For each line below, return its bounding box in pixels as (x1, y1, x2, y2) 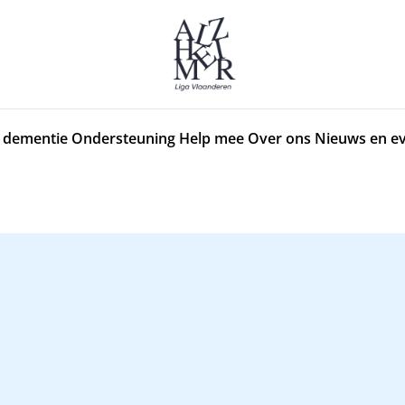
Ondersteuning (71, 127, 175, 148)
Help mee (179, 127, 244, 148)
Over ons (248, 127, 311, 148)
